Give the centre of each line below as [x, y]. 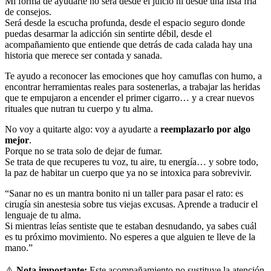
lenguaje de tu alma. [43, 215]
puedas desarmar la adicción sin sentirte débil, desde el [108, 34]
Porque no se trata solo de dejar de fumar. [83, 151]
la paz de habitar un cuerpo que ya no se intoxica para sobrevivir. [128, 173]
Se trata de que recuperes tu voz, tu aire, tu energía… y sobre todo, [132, 162]
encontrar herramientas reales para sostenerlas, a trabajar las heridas [132, 87]
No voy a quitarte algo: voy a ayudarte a [83, 129]
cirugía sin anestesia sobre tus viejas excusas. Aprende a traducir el [131, 204]
